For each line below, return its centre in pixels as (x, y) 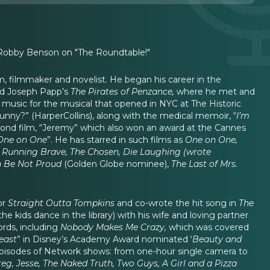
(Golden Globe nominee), (116, 164)
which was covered (208, 227)
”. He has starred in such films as (116, 140)
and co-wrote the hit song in (178, 203)
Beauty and (217, 239)
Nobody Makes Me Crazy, (113, 227)
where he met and (216, 91)
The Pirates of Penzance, (124, 91)
